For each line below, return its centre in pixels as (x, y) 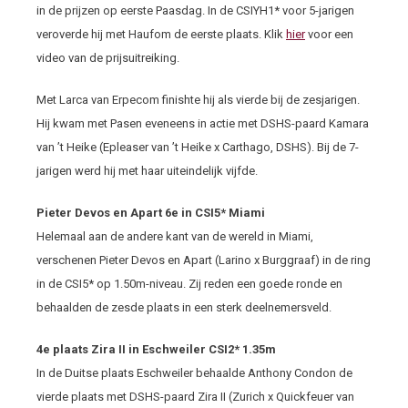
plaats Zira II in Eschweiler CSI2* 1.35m (163, 349)
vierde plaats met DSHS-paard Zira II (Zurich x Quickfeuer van (195, 397)
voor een (329, 34)
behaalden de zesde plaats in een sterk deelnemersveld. (184, 307)
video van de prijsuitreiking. (108, 58)
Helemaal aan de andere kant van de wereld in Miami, (175, 236)
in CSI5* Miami (222, 213)
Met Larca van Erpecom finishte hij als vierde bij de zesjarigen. (198, 100)
